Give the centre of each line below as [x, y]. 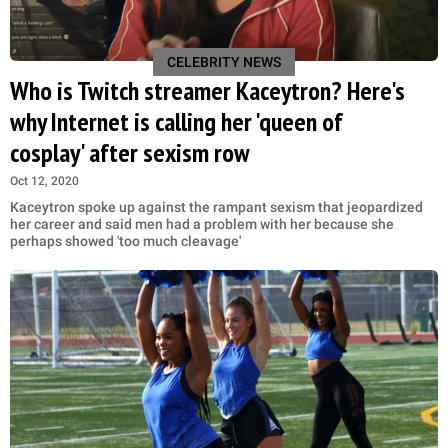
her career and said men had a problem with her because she [202, 223]
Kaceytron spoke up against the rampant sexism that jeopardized [216, 206]
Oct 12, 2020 [44, 180]
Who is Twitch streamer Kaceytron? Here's [207, 90]
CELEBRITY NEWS [224, 61]
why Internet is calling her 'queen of [176, 121]
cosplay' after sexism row [130, 152]
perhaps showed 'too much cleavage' [125, 240]
